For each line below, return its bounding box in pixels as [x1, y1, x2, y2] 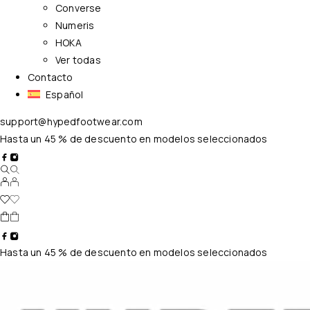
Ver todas [55, 53, 101, 66]
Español [46, 87, 84, 101]
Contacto [28, 70, 73, 84]
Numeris [55, 18, 95, 32]
